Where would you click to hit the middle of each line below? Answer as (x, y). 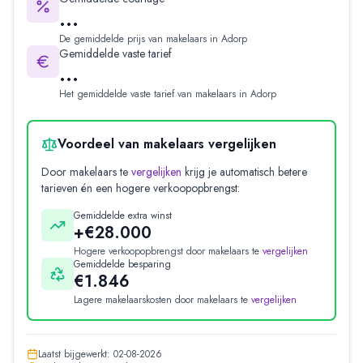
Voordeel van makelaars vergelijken (167, 144)
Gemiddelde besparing (122, 265)
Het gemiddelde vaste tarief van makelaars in (155, 94)
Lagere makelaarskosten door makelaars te (161, 300)
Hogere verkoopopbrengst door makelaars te (167, 252)
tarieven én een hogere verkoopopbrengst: (141, 188)
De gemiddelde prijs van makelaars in (140, 39)
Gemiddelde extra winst (123, 216)
